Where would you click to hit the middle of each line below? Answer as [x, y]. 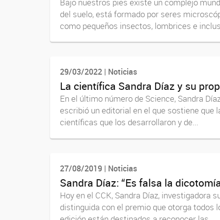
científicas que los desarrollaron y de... [129, 123]
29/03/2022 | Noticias [98, 72]
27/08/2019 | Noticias [98, 168]
